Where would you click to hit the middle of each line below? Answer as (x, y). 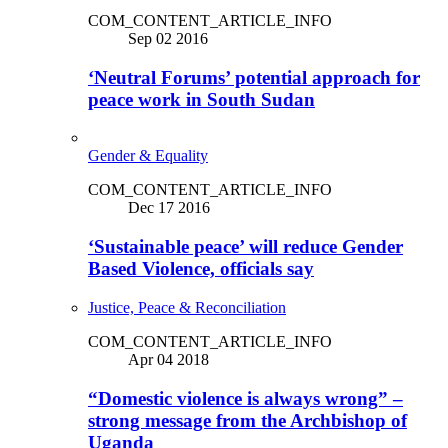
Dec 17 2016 (169, 208)
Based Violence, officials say (201, 269)
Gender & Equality (148, 156)
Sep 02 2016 (168, 39)
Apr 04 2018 (168, 359)
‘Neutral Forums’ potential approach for (254, 77)
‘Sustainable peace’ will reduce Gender (245, 247)
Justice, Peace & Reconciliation (187, 307)
